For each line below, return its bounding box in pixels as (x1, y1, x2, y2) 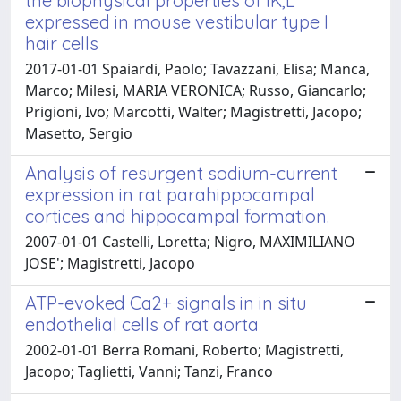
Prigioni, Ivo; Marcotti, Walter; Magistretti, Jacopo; (25, 101, 362, 122)
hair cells (25, 31, 98, 55)
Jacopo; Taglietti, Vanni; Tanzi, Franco (25, 361, 273, 381)
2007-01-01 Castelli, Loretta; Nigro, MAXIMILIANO (25, 231, 355, 252)
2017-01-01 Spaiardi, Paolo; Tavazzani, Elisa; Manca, (25, 58, 370, 79)
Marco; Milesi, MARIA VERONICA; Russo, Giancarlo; (25, 80, 366, 100)
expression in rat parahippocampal (25, 183, 315, 206)
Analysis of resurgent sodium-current (25, 161, 337, 184)
